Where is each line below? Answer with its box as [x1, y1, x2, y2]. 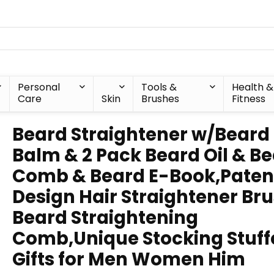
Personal [18, 80, 61, 94]
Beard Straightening [12, 206, 198, 230]
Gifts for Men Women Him [12, 247, 245, 272]
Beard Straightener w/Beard [12, 122, 270, 147]
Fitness [231, 92, 265, 106]
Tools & [141, 80, 177, 94]
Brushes [141, 92, 180, 106]
